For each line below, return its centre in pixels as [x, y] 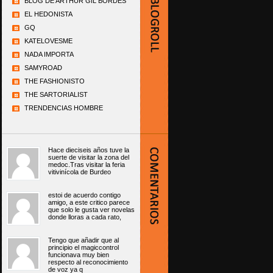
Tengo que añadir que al [83, 240]
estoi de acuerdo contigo [84, 195]
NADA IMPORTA [49, 55]
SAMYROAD [43, 68]
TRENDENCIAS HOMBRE [64, 108]
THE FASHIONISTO [55, 81]
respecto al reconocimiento [88, 262]
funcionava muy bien [79, 255]
